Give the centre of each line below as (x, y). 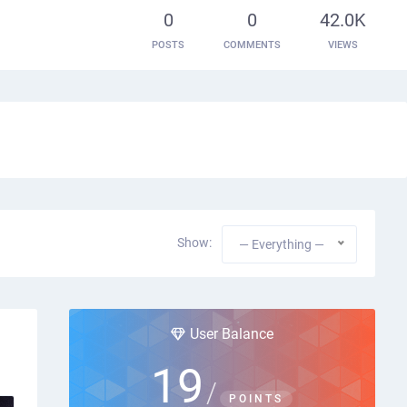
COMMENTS (252, 44)
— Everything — (282, 244)
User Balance (231, 334)
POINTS (257, 399)
